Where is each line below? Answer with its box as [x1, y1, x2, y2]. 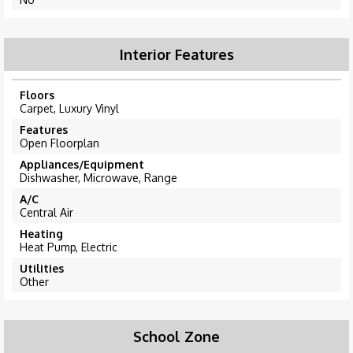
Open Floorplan [20, 136, 99, 150]
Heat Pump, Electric [20, 240, 117, 255]
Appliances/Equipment [20, 158, 144, 172]
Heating [20, 227, 63, 241]
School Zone [133, 328, 220, 346]
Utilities [20, 262, 64, 276]
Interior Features [119, 46, 234, 64]
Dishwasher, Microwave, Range [20, 171, 177, 185]
